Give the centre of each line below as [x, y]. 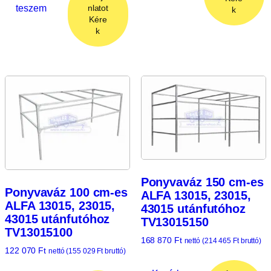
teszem [31, 8]
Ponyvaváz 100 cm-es [67, 193]
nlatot [98, 8]
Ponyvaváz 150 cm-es [202, 182]
